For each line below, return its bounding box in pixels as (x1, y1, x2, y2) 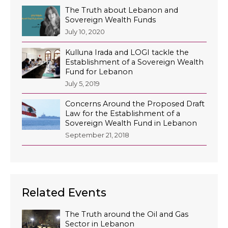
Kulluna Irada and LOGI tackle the (65, 47, 189, 57)
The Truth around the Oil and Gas (65, 210, 188, 219)
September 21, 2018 (65, 131, 129, 139)
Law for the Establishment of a (65, 109, 180, 119)
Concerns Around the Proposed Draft (65, 99, 205, 109)
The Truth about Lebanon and (65, 5, 178, 15)
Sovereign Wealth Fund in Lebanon (65, 119, 197, 128)
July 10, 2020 (65, 27, 105, 36)
